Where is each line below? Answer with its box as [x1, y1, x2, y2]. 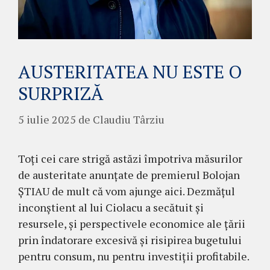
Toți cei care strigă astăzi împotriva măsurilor [18, 151, 242, 166]
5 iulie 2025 [18, 112, 76, 127]
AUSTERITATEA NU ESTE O [18, 60, 242, 84]
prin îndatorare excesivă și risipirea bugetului [18, 233, 242, 247]
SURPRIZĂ [18, 81, 103, 105]
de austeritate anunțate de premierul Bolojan [18, 168, 240, 182]
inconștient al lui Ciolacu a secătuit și [18, 200, 204, 215]
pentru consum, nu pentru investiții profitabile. [18, 249, 250, 263]
